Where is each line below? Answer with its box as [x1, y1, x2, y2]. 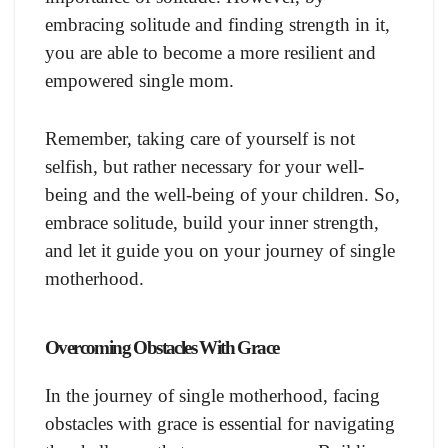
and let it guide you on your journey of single [45, 239, 395, 261]
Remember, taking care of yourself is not [45, 127, 355, 149]
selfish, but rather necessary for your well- [45, 155, 364, 177]
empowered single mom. [45, 69, 234, 91]
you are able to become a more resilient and [45, 41, 376, 63]
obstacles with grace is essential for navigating [45, 412, 395, 434]
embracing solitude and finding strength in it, [45, 13, 390, 35]
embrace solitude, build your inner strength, [45, 211, 379, 233]
